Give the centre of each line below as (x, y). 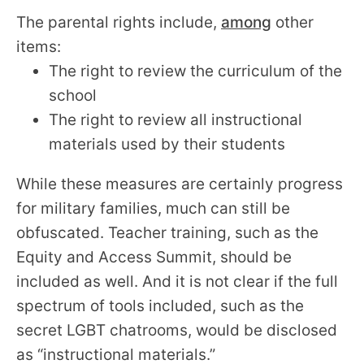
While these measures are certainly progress (180, 184)
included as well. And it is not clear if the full (177, 281)
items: (41, 46)
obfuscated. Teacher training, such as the (167, 232)
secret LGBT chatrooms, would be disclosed (177, 330)
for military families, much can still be (153, 208)
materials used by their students (169, 144)
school (75, 95)
